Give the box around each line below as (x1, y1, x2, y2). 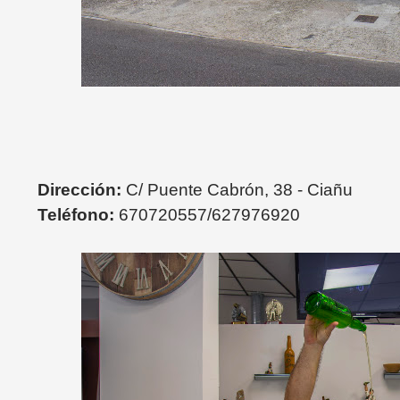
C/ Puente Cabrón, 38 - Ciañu (126, 180, 353, 199)
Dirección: (37, 180, 121, 199)
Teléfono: (37, 205, 119, 224)
